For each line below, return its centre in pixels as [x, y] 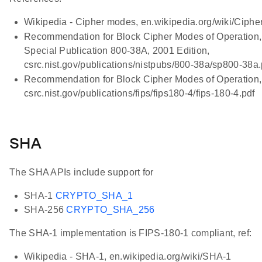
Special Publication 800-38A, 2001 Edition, [117, 51]
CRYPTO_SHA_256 [111, 209]
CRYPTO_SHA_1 [94, 195]
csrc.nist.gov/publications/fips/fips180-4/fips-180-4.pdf [139, 94]
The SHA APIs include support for [82, 172]
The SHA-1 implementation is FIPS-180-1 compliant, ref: [131, 233]
